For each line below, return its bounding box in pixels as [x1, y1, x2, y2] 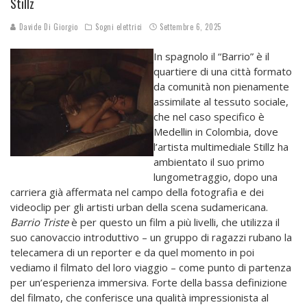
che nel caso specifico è [153, 110, 265, 124]
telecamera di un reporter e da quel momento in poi [10, 245, 254, 260]
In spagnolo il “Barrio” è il [153, 49, 269, 64]
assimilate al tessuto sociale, [153, 95, 288, 109]
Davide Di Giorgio [16, 21, 78, 33]
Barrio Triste [10, 215, 69, 230]
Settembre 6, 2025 [160, 21, 221, 33]
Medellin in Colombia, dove [153, 125, 278, 139]
